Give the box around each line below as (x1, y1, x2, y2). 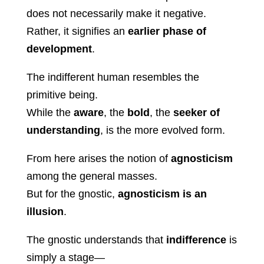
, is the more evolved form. (100, 124, 225, 137)
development (26, 43, 92, 55)
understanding (26, 124, 100, 137)
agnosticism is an (117, 188, 207, 200)
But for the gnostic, (26, 188, 118, 200)
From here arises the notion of (26, 153, 171, 165)
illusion (26, 206, 64, 218)
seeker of (173, 107, 220, 119)
